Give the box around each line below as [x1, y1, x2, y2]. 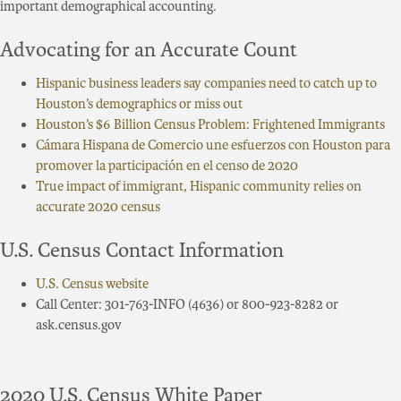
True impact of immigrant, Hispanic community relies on [36, 178, 362, 195]
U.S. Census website [36, 276, 149, 293]
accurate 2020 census [36, 199, 160, 216]
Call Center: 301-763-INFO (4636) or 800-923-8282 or [36, 296, 338, 313]
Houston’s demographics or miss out [36, 96, 243, 113]
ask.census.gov [36, 317, 122, 334]
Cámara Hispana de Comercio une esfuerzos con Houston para [36, 137, 390, 154]
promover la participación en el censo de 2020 [36, 158, 298, 175]
